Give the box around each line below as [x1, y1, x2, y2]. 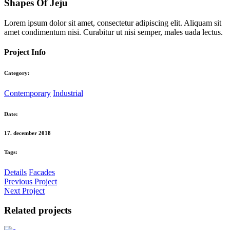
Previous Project [4, 177, 57, 186]
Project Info [4, 47, 46, 56]
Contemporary [4, 88, 51, 98]
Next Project [4, 186, 45, 195]
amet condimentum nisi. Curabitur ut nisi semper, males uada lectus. [4, 27, 223, 36]
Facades [29, 167, 55, 177]
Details [4, 167, 27, 177]
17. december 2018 [4, 129, 51, 136]
